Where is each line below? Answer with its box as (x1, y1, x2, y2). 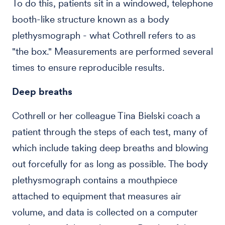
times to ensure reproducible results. (12, 62, 165, 73)
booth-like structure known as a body (12, 14, 169, 25)
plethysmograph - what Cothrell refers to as (12, 30, 196, 41)
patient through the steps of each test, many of (12, 126, 207, 138)
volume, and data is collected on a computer (12, 206, 198, 218)
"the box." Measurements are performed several (12, 46, 213, 57)
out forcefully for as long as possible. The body (12, 158, 208, 170)
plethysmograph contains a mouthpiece (12, 174, 177, 186)
